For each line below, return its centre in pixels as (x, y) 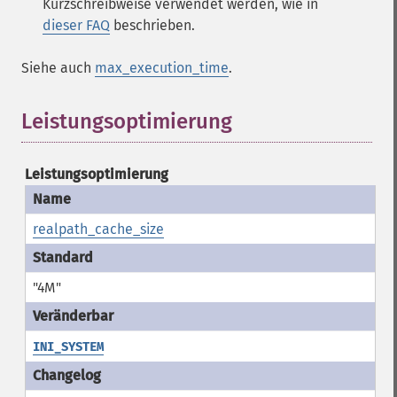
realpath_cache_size (98, 229)
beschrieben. (152, 25)
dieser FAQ (76, 25)
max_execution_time (162, 68)
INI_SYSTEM (68, 347)
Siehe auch (58, 68)
